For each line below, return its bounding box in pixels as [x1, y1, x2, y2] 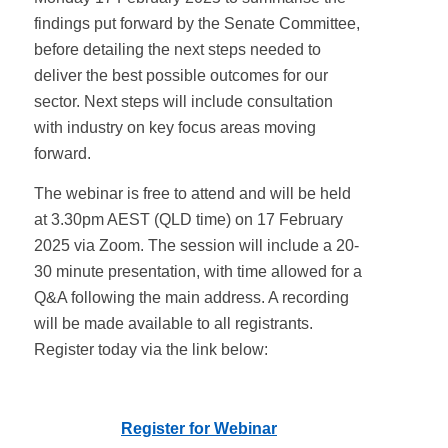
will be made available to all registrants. [33, 314, 313, 332]
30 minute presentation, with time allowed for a [33, 262, 362, 280]
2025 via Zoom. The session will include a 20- [33, 236, 359, 254]
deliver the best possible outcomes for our [33, 66, 328, 84]
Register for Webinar [120, 419, 277, 437]
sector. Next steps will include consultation [33, 92, 333, 110]
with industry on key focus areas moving [33, 118, 316, 136]
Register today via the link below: [33, 340, 268, 358]
